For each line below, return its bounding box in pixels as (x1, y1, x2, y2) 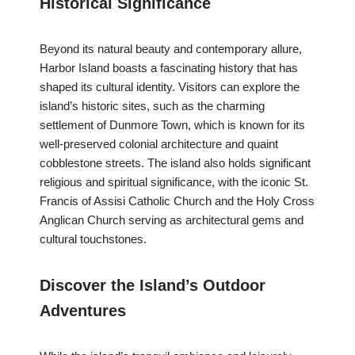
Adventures (40, 302, 126, 320)
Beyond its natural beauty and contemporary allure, (40, 42, 302, 56)
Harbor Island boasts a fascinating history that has (40, 61, 298, 75)
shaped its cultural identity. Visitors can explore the (40, 80, 300, 94)
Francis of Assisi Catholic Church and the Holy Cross (40, 194, 315, 208)
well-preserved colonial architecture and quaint (40, 137, 278, 151)
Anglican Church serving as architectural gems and (40, 213, 303, 227)
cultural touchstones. (40, 232, 147, 246)
